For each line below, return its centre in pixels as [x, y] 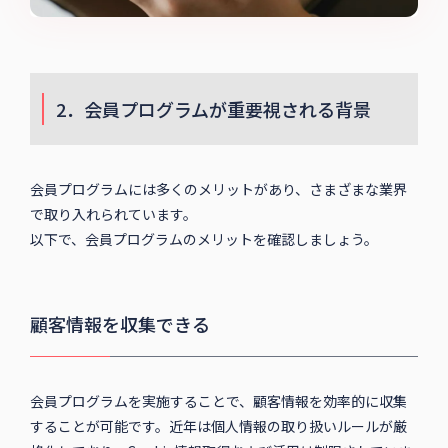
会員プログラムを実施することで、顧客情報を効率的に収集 [218, 401]
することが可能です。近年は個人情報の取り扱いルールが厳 [218, 426]
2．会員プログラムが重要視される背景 [213, 109]
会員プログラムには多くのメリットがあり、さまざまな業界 [218, 189]
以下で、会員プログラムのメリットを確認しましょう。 [203, 239]
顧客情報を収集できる [119, 324]
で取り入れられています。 [113, 214]
